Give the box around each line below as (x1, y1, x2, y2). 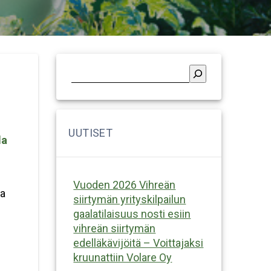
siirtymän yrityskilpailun (73, 192, 186, 206)
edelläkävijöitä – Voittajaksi (73, 236, 204, 249)
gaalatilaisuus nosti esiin (73, 207, 191, 220)
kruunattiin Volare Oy (73, 250, 172, 264)
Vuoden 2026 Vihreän (73, 178, 176, 191)
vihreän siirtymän (73, 221, 156, 235)
